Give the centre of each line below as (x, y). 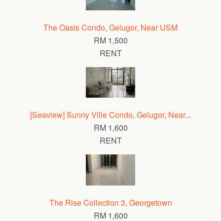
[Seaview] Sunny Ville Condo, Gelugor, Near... (110, 115)
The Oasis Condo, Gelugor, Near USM (110, 27)
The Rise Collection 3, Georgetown (110, 202)
